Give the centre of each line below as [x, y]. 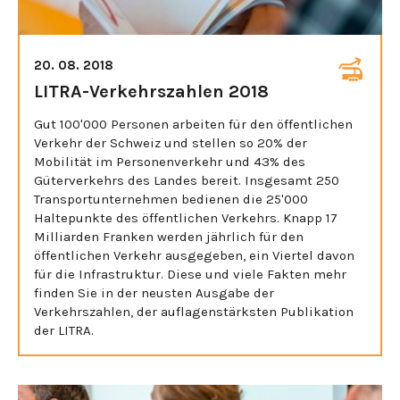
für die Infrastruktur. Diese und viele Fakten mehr [190, 274]
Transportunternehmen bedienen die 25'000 [171, 199]
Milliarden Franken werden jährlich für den [169, 236]
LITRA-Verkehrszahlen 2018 [151, 91]
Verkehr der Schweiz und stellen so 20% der [171, 142]
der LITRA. [64, 330]
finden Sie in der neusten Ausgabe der [154, 292]
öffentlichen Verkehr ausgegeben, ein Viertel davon [194, 255]
